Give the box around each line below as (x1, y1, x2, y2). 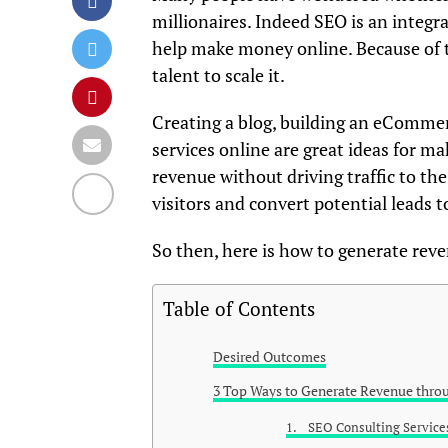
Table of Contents (163, 296, 315, 322)
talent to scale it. (152, 64, 285, 88)
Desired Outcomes (213, 347, 326, 367)
